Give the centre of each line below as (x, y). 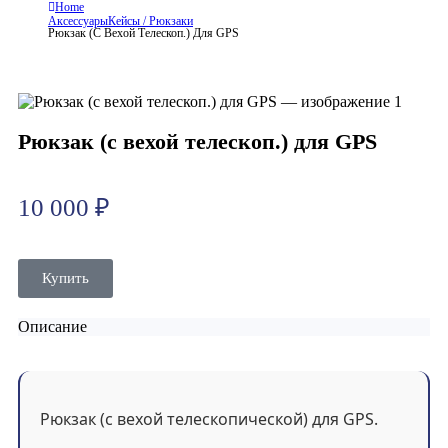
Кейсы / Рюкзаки (150, 21)
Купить (65, 278)
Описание (52, 326)
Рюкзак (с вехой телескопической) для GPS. (209, 419)
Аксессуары (78, 21)
